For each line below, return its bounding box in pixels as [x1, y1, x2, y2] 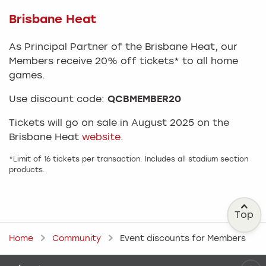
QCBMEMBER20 [104, 94, 181, 104]
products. [9, 166, 47, 174]
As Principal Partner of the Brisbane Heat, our [9, 42, 237, 52]
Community [52, 235, 102, 243]
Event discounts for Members [120, 235, 246, 243]
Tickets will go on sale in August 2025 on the [9, 118, 229, 128]
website [82, 132, 121, 142]
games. [9, 71, 45, 81]
